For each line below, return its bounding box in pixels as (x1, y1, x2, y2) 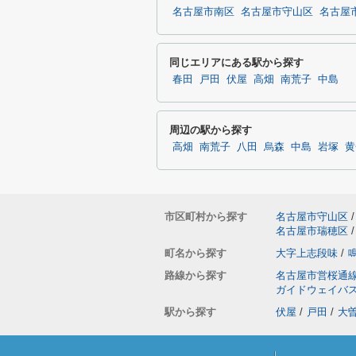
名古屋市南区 (172, 6, 234, 17)
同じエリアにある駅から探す (169, 56, 304, 68)
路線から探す (164, 269, 226, 281)
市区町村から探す (164, 211, 247, 222)
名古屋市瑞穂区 (276, 225, 348, 237)
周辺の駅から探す (169, 124, 252, 136)
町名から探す (164, 247, 226, 259)
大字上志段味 (276, 247, 338, 259)
